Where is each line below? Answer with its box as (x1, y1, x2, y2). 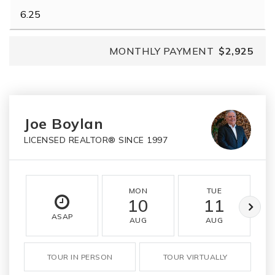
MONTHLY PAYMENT (109, 45, 214, 57)
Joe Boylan (24, 114, 103, 133)
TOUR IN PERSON (47, 252, 113, 261)
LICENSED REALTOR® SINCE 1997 (24, 134, 168, 145)
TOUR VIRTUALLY (163, 252, 228, 261)
